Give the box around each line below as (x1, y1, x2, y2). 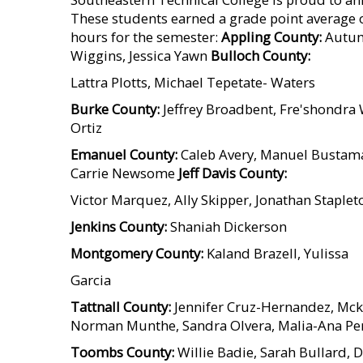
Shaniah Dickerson (167, 217, 287, 236)
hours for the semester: (70, 28, 221, 46)
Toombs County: (70, 343, 174, 361)
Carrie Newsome (70, 164, 178, 182)
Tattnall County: (70, 297, 171, 316)
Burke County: (70, 100, 160, 118)
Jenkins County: (70, 217, 167, 236)
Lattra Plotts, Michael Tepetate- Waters (70, 73, 315, 92)
